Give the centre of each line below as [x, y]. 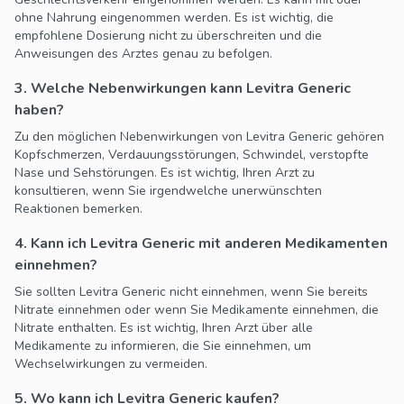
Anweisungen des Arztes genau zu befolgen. [143, 54]
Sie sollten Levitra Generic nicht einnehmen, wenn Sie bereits [191, 292]
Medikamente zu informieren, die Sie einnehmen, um [163, 346]
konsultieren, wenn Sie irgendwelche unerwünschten [168, 191]
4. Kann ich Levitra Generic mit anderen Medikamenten [201, 244]
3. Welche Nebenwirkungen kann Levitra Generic [183, 89]
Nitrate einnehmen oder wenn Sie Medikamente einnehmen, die [197, 310]
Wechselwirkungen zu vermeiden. [111, 364]
